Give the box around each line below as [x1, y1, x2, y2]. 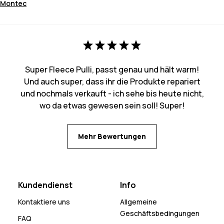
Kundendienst [18, 179, 72, 191]
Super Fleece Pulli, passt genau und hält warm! [25, 64, 199, 75]
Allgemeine [120, 197, 157, 207]
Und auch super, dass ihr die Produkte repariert [23, 76, 200, 87]
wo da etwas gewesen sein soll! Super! [39, 100, 184, 111]
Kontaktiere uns [18, 197, 70, 207]
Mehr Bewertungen [78, 131, 146, 141]
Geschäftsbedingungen [120, 208, 199, 218]
